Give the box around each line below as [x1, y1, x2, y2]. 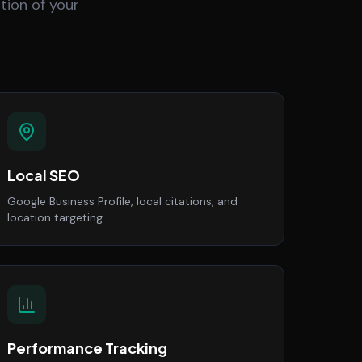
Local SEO [7, 166, 80, 184]
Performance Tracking [7, 339, 167, 357]
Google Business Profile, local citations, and [7, 194, 238, 208]
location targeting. [7, 210, 105, 225]
